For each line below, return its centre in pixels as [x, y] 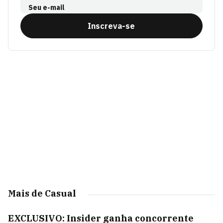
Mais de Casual [42, 194]
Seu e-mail [47, 8]
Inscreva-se [111, 26]
